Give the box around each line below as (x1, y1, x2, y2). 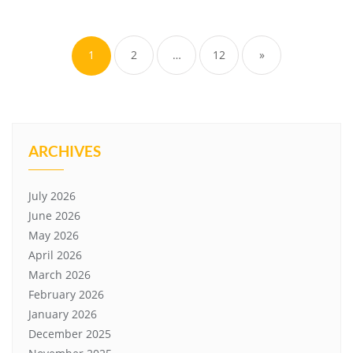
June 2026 (28, 208, 80, 223)
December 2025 (28, 326, 111, 341)
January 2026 (28, 307, 97, 321)
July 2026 (28, 188, 76, 203)
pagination (71, 30, 163, 53)
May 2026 (28, 228, 79, 243)
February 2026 (28, 287, 104, 302)
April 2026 (28, 247, 82, 262)
